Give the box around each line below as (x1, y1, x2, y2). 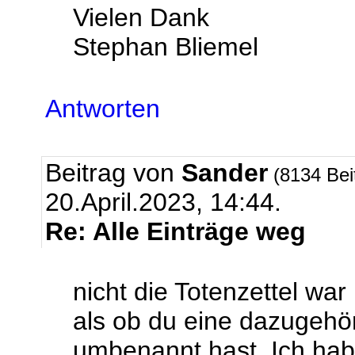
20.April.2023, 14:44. (45, 188, 281, 216)
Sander (181, 158, 268, 187)
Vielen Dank (73, 3, 209, 32)
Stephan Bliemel (73, 32, 258, 61)
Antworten (45, 94, 160, 123)
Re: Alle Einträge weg (45, 217, 306, 246)
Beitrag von (45, 158, 181, 187)
